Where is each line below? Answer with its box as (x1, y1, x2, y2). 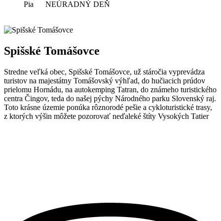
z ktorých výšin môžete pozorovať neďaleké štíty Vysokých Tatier (4, 112, 209, 121)
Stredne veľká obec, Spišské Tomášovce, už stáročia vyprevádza (4, 68, 205, 76)
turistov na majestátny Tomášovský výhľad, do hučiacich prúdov (4, 76, 205, 85)
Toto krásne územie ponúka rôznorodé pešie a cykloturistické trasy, (4, 103, 212, 112)
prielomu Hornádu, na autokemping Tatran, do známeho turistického (4, 85, 217, 94)
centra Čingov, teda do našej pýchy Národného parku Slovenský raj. (4, 94, 216, 103)
